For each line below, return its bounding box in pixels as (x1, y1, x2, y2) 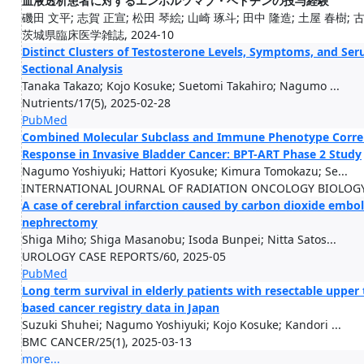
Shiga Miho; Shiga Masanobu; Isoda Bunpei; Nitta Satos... (22, 232, 336, 247)
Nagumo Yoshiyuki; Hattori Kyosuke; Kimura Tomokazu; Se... (22, 163, 348, 179)
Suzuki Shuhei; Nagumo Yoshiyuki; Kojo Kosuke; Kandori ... (22, 317, 341, 332)
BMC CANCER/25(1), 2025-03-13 (22, 334, 192, 349)
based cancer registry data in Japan (22, 300, 219, 315)
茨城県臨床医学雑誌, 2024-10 (22, 27, 174, 42)
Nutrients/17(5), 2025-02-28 (22, 95, 171, 110)
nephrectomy (22, 214, 97, 230)
